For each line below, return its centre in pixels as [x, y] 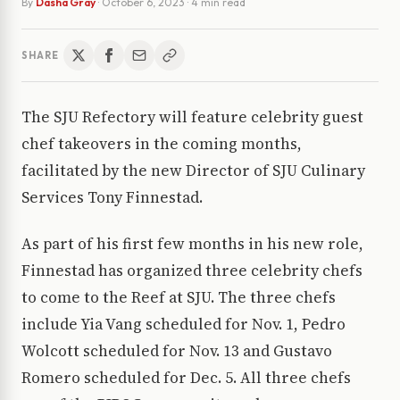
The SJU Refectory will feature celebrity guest [192, 117]
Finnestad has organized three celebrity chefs [192, 271]
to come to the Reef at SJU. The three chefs [179, 298]
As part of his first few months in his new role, [192, 244]
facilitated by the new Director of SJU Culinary [193, 171]
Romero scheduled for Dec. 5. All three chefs [186, 378]
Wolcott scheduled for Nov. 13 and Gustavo [177, 351]
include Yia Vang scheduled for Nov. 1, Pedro [183, 325]
